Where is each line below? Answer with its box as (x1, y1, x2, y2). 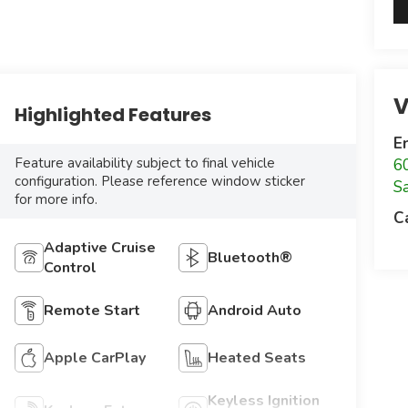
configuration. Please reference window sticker (14, 172, 305, 191)
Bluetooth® (208, 248, 293, 269)
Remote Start (43, 301, 140, 321)
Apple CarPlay (43, 348, 146, 369)
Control (43, 258, 97, 279)
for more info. (14, 190, 97, 209)
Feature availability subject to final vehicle (14, 154, 275, 173)
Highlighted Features (14, 102, 211, 128)
